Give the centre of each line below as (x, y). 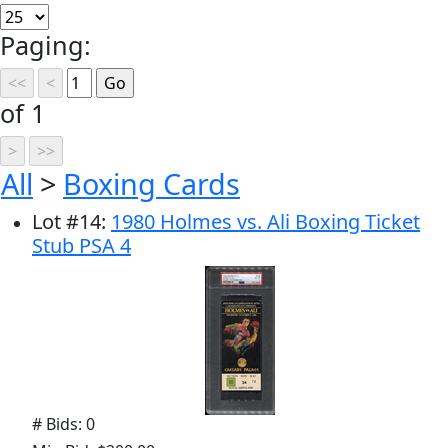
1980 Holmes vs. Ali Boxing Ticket (265, 221)
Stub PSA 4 (81, 245)
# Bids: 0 (63, 424)
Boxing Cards (151, 183)
